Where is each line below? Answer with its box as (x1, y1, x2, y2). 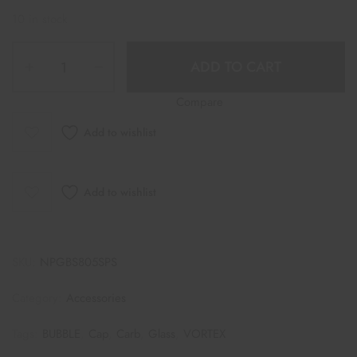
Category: (12, 290, 66, 306)
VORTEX (183, 326, 226, 342)
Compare (176, 94, 223, 110)
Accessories (66, 290, 126, 306)
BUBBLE (42, 326, 80, 342)
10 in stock (12, 11, 68, 27)
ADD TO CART (190, 57, 281, 76)
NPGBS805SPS (40, 254, 117, 270)
